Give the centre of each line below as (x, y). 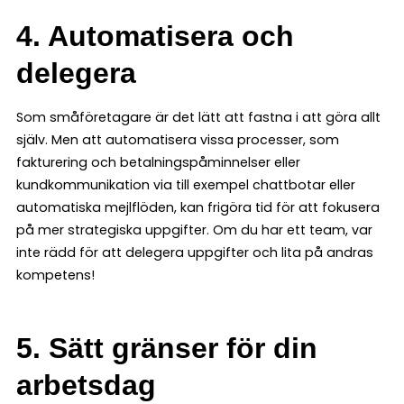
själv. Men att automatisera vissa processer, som (178, 140)
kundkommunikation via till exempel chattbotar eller (186, 185)
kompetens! (55, 275)
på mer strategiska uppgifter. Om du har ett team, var (194, 230)
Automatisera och (171, 37)
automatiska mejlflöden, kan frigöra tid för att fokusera (198, 208)
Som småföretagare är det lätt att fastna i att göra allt (198, 118)
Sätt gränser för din (183, 349)
